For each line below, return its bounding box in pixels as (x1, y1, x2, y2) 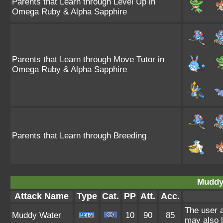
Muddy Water (12, 211, 61, 220)
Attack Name (14, 191, 69, 201)
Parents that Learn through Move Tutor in (12, 55, 164, 64)
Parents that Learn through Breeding (12, 131, 146, 140)
